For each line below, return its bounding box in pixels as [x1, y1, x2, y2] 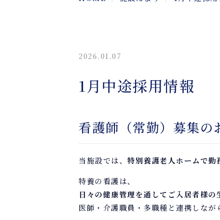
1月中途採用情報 [79, 75, 194, 96]
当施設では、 [79, 155, 127, 165]
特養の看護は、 [79, 176, 136, 186]
